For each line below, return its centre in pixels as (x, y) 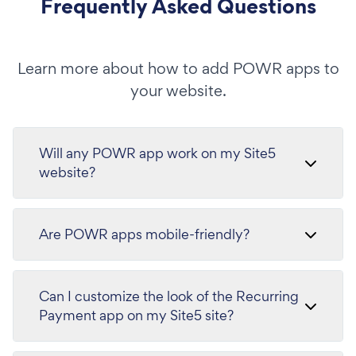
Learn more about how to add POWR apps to (178, 68)
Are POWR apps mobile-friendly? (144, 234)
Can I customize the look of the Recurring (169, 296)
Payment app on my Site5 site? (136, 315)
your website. (178, 90)
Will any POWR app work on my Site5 (157, 153)
